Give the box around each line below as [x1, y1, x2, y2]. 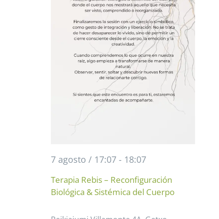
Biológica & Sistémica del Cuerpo [50, 186, 175, 197]
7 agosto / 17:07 [50, 153, 116, 166]
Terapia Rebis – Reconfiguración [50, 174, 172, 185]
